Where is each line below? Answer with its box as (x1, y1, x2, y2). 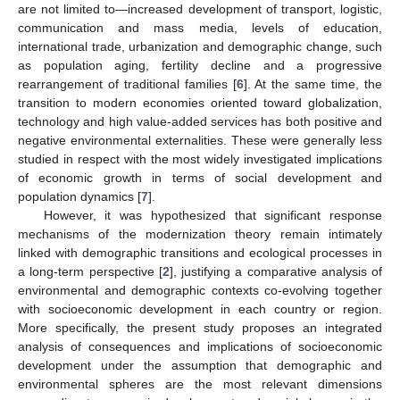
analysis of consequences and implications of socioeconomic (18, 338, 382, 354)
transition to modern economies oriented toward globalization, (18, 95, 382, 110)
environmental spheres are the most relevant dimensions (18, 376, 382, 391)
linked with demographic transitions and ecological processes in (18, 245, 382, 260)
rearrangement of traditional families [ (18, 76, 237, 91)
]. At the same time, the (243, 76, 383, 91)
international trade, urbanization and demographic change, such (18, 38, 382, 54)
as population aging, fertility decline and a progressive (18, 57, 382, 72)
